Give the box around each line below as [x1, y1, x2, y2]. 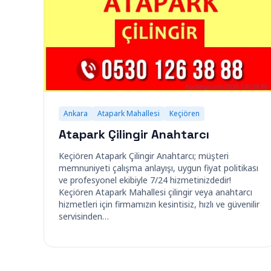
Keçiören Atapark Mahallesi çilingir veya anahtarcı [59, 186, 252, 198]
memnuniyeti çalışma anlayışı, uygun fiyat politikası [59, 162, 258, 174]
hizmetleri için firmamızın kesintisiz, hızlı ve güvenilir [59, 198, 260, 210]
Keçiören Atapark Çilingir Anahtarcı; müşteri [59, 150, 229, 162]
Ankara [64, 108, 88, 119]
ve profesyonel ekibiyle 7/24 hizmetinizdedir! [59, 174, 231, 186]
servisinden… [59, 211, 109, 222]
